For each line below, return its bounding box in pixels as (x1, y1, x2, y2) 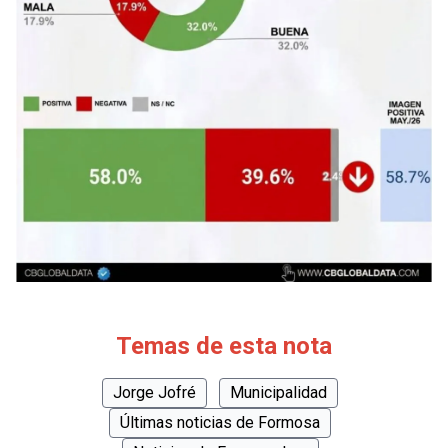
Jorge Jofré (113, 383, 196, 403)
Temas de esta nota (116, 332, 332, 361)
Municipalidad (230, 383, 327, 403)
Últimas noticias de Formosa (120, 413, 320, 433)
